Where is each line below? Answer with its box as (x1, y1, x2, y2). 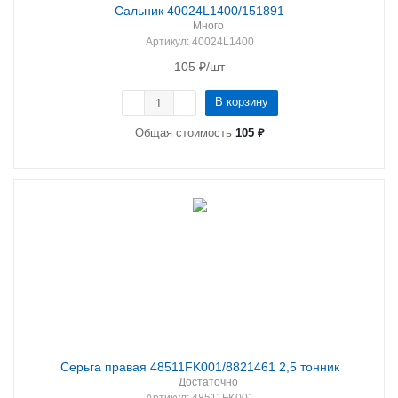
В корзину (214, 95, 268, 108)
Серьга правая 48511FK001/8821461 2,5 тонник (278, 360, 339, 374)
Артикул (145, 36, 187, 48)
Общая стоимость (134, 126, 235, 139)
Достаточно (179, 376, 238, 388)
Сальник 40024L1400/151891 (115, 4, 284, 18)
